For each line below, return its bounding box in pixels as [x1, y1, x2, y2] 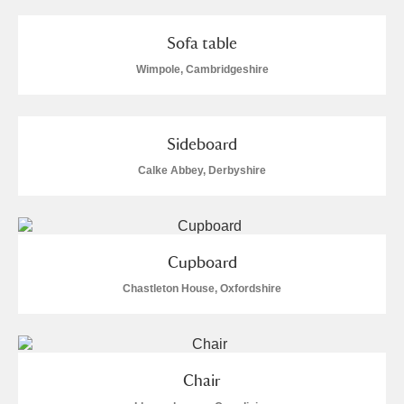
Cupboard [167, 252, 237, 271]
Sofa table [167, 33, 237, 52]
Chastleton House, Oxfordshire [123, 282, 281, 295]
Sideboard [167, 134, 237, 153]
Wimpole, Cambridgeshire [135, 63, 269, 76]
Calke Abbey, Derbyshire [138, 164, 266, 177]
